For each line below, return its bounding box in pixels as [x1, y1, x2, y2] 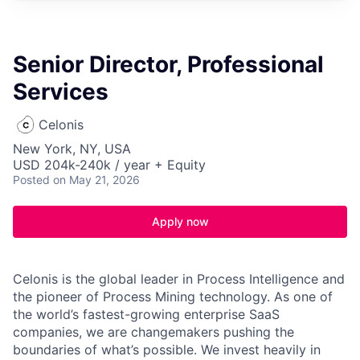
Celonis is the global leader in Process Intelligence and [13, 271, 345, 287]
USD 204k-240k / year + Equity [13, 157, 206, 173]
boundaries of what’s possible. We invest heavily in [13, 342, 321, 358]
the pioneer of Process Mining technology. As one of [13, 288, 333, 305]
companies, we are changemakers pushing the [13, 324, 294, 340]
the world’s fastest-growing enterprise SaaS [13, 306, 280, 322]
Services [13, 78, 108, 105]
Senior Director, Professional [13, 51, 324, 78]
